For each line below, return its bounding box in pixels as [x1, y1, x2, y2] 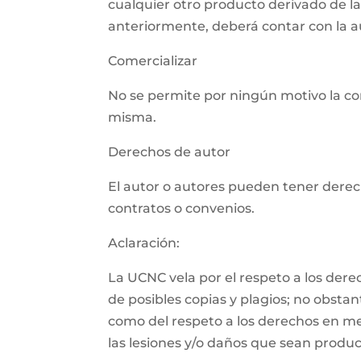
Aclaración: [108, 235, 180, 251]
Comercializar [108, 53, 198, 69]
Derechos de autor [108, 144, 231, 160]
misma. [108, 110, 157, 126]
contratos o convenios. [108, 201, 255, 217]
